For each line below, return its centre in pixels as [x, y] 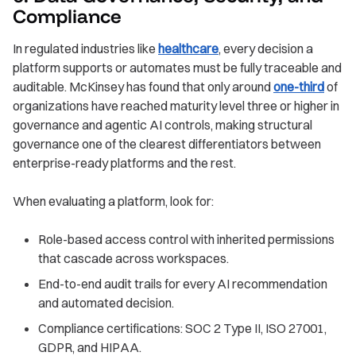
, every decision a [266, 49]
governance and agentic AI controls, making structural [163, 125]
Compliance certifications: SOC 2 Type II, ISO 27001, [182, 329]
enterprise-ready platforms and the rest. [124, 163]
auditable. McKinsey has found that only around [143, 87]
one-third [299, 87]
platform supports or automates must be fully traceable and [177, 68]
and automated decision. [106, 303]
